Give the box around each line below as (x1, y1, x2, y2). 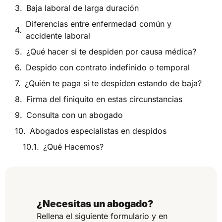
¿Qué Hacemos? (43, 142, 104, 152)
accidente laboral (25, 31, 90, 41)
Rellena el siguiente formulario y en (36, 211, 167, 221)
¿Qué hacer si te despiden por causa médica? (26, 47, 196, 56)
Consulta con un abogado (26, 110, 123, 120)
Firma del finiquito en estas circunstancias (26, 94, 182, 104)
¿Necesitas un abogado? (36, 198, 154, 210)
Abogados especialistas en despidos (29, 126, 166, 136)
